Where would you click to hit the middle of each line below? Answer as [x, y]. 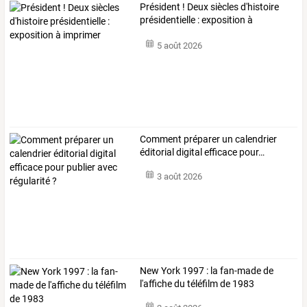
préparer [201, 139]
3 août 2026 [179, 177]
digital [188, 152]
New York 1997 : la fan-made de [207, 270]
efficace [220, 152]
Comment [161, 139]
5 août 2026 [179, 45]
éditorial [157, 152]
